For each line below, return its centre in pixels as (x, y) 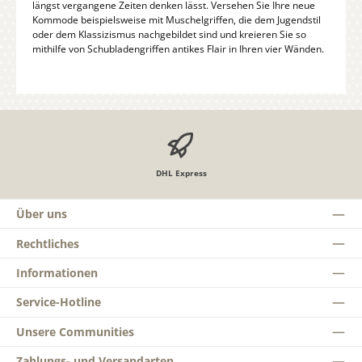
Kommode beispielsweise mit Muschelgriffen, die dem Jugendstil (177, 20)
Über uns (42, 214)
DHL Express (181, 173)
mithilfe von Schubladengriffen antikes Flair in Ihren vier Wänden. (178, 49)
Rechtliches (48, 243)
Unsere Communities (75, 331)
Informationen (57, 273)
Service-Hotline (59, 302)
